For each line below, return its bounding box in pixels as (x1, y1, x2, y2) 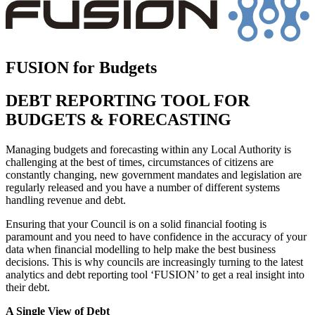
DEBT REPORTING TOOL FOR (6, 91, 250, 110)
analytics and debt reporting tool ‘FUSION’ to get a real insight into (6, 268, 304, 281)
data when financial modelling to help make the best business (6, 243, 276, 255)
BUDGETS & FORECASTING (6, 110, 231, 129)
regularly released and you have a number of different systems (6, 181, 280, 193)
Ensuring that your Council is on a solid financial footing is (6, 217, 266, 230)
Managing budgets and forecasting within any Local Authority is (6, 143, 291, 155)
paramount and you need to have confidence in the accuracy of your (6, 230, 307, 243)
